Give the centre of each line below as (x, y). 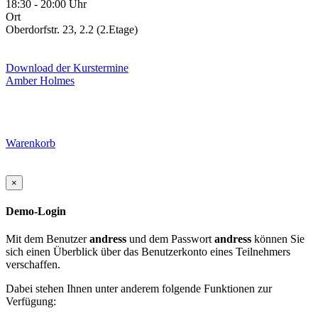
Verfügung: (31, 302)
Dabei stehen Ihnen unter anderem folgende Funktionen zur (139, 289)
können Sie (278, 239)
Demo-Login (36, 212)
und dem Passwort (170, 239)
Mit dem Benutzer (48, 239)
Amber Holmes (40, 80)
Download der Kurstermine (67, 67)
